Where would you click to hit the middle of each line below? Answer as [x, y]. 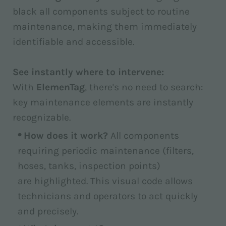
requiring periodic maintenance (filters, [106, 151]
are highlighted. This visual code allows [105, 181]
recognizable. [42, 117]
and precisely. [48, 211]
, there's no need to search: [144, 87]
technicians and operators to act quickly [108, 196]
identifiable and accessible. [73, 42]
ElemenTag [61, 87]
